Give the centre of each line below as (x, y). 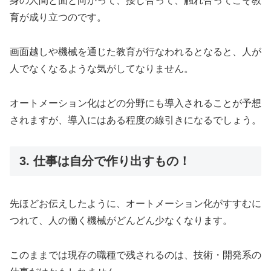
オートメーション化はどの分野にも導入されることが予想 (135, 103)
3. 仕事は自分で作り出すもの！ (105, 161)
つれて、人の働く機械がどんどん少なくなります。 (121, 221)
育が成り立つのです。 (58, 18)
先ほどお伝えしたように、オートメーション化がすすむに (135, 204)
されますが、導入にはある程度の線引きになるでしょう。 (135, 120)
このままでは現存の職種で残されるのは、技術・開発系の (135, 255)
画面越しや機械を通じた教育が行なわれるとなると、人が (135, 52)
